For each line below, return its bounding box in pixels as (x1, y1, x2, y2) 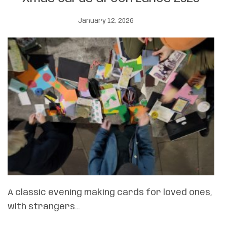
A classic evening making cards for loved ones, (8, 188, 212, 198)
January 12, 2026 (78, 18, 134, 25)
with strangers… (8, 202, 80, 212)
